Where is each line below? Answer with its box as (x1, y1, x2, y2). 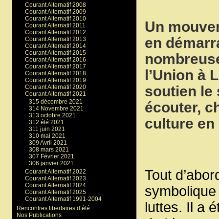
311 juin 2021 (29, 126, 66, 133)
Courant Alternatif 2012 (24, 28, 86, 36)
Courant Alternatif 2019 (24, 76, 86, 84)
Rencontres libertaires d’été (16, 204, 90, 212)
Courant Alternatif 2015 (24, 49, 86, 56)
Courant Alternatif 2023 (24, 175, 86, 182)
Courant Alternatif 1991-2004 (24, 195, 102, 202)
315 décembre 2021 (29, 98, 83, 106)
